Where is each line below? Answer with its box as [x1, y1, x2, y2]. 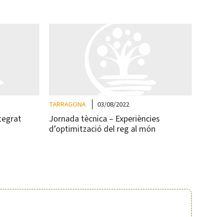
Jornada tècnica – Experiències [49, 112, 160, 125]
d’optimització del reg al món [49, 123, 155, 135]
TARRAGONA [49, 99, 86, 109]
